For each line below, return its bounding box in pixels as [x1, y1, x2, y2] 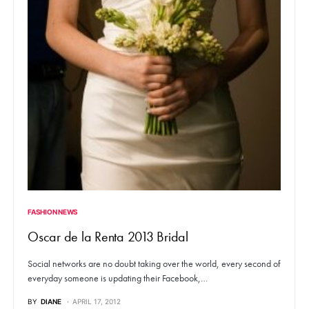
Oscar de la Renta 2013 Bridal [28, 228, 188, 246]
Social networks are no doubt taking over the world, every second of [28, 257, 280, 270]
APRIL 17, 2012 [72, 297, 121, 306]
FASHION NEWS [28, 208, 78, 217]
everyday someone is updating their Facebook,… [28, 272, 208, 285]
